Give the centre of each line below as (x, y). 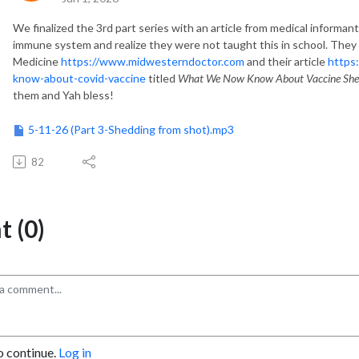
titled (162, 78)
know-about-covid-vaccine (79, 78)
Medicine (37, 61)
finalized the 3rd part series (101, 27)
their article (295, 61)
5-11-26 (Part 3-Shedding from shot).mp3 (131, 129)
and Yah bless (75, 95)
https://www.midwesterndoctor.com (153, 61)
